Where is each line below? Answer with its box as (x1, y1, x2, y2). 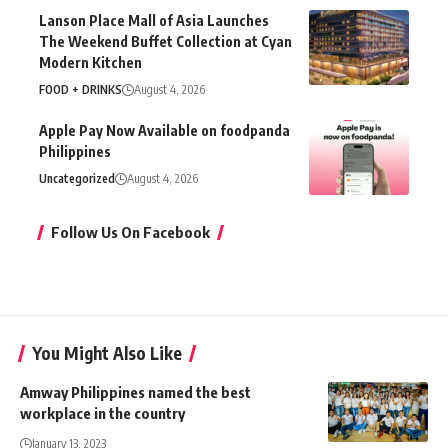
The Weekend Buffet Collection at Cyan (39, 32, 292, 50)
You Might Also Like (32, 341, 182, 364)
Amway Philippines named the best (20, 382, 251, 401)
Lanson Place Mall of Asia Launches (39, 11, 269, 29)
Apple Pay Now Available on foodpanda (39, 121, 290, 139)
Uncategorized (39, 170, 115, 186)
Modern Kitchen (39, 53, 142, 71)
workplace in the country (20, 403, 185, 422)
